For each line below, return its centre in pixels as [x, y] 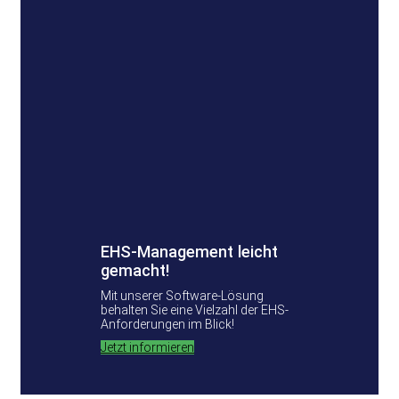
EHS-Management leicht [189, 252]
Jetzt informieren [147, 348]
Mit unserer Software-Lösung [182, 296]
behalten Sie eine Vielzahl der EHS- [195, 310]
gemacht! [135, 271]
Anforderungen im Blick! [167, 325]
